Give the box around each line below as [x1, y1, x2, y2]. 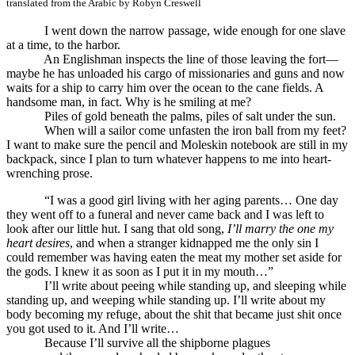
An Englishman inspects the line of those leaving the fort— [6, 52, 338, 66]
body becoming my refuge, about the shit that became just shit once [6, 307, 342, 321]
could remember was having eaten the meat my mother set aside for [6, 250, 342, 264]
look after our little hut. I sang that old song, [6, 221, 227, 235]
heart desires [6, 235, 70, 250]
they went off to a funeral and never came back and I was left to [6, 207, 324, 221]
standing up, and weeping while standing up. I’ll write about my [6, 292, 326, 307]
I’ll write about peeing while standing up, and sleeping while [6, 278, 346, 292]
